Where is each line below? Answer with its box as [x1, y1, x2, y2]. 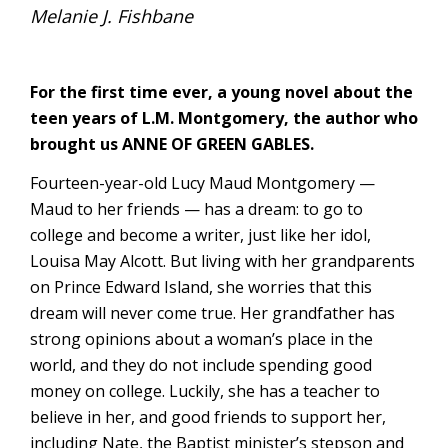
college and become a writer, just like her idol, [30, 224, 371, 246]
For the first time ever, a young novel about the [30, 81, 413, 103]
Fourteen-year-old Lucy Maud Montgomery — [30, 172, 375, 194]
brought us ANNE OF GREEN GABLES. [30, 133, 314, 155]
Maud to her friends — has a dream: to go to [30, 198, 363, 220]
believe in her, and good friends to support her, [30, 406, 386, 428]
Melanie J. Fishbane [30, 4, 193, 28]
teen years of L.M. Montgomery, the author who [30, 107, 418, 129]
